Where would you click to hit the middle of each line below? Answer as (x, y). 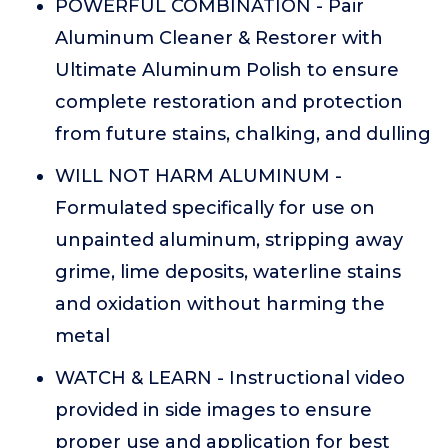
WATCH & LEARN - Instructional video (230, 378)
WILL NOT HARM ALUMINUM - (198, 176)
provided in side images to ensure (213, 410)
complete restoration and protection (229, 102)
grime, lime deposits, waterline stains (228, 272)
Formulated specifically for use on (215, 208)
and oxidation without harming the (220, 304)
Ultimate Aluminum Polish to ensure (227, 70)
